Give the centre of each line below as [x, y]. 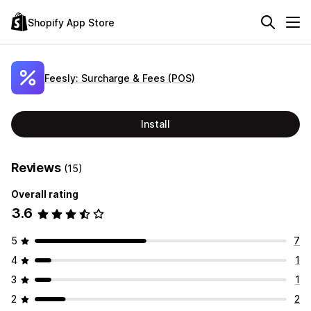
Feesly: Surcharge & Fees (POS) [120, 78]
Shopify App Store [71, 22]
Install [155, 124]
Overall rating [45, 194]
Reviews [37, 168]
